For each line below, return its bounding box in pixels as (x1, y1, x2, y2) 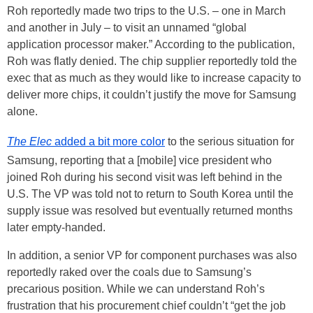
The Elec (7, 136, 52, 148)
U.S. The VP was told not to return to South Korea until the (7, 188, 293, 201)
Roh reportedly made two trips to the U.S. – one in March (7, 5, 286, 17)
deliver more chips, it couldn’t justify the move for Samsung (7, 89, 296, 101)
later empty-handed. (7, 221, 105, 234)
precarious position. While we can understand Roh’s (7, 283, 265, 296)
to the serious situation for (165, 136, 294, 148)
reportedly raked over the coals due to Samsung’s (7, 266, 252, 279)
